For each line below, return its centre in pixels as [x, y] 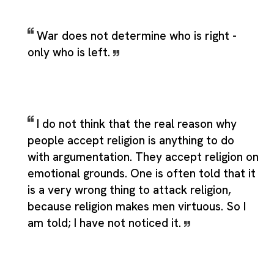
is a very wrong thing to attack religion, [129, 190]
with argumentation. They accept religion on [143, 157]
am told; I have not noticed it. [106, 223]
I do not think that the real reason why [137, 124]
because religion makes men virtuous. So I [137, 206]
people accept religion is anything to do [131, 140]
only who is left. [70, 52]
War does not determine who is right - [137, 35]
